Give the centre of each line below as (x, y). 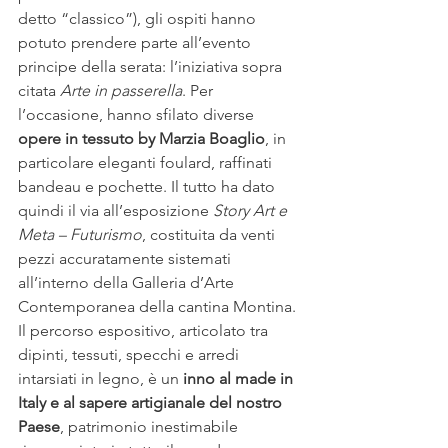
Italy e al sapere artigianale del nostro (152, 402)
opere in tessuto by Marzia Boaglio (141, 138)
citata (39, 90)
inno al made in (240, 378)
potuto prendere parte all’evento (136, 42)
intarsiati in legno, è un (100, 378)
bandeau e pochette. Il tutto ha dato (148, 186)
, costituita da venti (210, 234)
